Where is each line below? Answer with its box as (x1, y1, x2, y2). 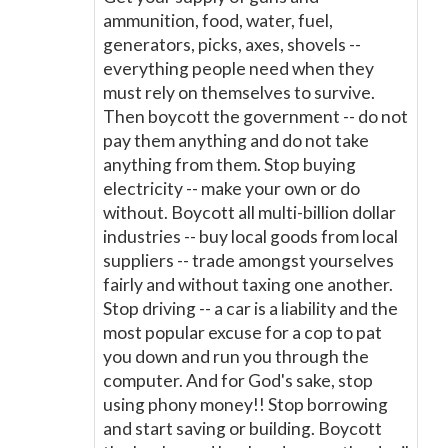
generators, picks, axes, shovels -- (103, 34, 361, 55)
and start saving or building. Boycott (103, 418, 382, 439)
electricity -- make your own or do (103, 178, 360, 199)
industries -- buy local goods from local (103, 226, 398, 247)
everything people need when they (103, 58, 374, 79)
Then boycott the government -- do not (103, 106, 408, 127)
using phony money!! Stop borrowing (103, 394, 388, 415)
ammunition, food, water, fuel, (103, 10, 333, 31)
